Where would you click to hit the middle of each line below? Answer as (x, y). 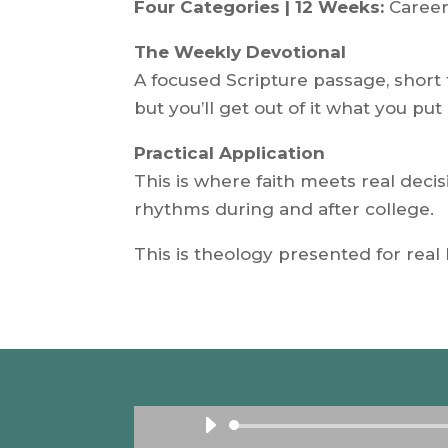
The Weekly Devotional (240, 52)
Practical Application (230, 153)
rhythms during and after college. (284, 209)
